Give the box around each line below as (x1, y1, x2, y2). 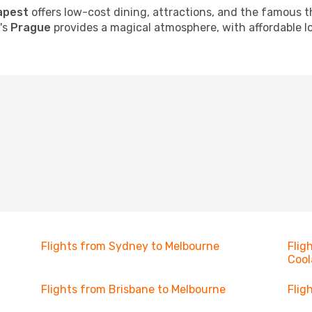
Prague (10, 21, 51, 34)
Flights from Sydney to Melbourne (40, 240, 219, 253)
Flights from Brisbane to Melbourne (40, 283, 226, 296)
